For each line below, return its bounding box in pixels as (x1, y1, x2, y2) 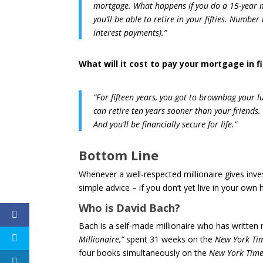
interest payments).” (93, 26, 167, 38)
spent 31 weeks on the (124, 233, 215, 245)
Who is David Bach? (79, 200, 181, 215)
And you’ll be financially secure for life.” (93, 118, 238, 130)
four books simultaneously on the (79, 247, 210, 258)
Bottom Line (79, 146, 159, 164)
